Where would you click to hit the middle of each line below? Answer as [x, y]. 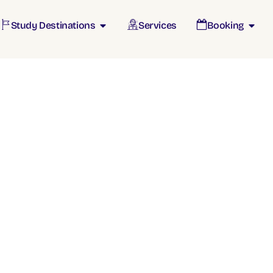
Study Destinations [53, 25]
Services [158, 25]
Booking [225, 25]
